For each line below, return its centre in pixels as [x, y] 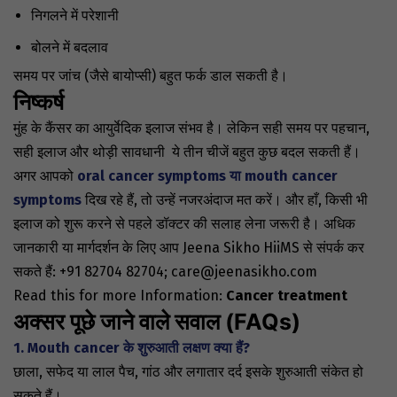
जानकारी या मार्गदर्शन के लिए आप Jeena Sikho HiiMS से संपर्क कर [189, 248]
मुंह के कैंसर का [53, 128]
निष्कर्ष [39, 102]
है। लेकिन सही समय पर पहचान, [288, 128]
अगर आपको [45, 176]
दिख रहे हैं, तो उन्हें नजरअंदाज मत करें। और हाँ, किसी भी [226, 200]
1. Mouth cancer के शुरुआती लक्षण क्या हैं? [132, 348]
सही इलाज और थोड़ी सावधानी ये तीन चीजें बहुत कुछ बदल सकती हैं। [187, 152]
